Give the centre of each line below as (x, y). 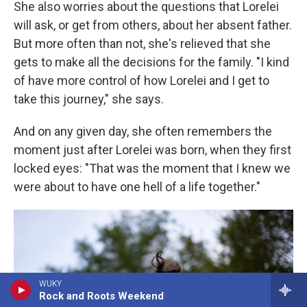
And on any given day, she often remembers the (143, 131)
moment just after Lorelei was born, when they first (152, 150)
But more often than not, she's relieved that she (142, 44)
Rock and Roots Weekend (101, 296)
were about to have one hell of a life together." (137, 187)
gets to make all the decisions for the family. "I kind (151, 62)
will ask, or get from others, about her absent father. (153, 25)
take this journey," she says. (89, 99)
